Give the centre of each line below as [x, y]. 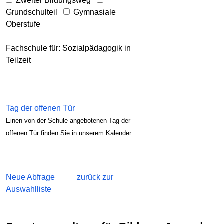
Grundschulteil [32, 12]
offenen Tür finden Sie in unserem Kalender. [69, 133]
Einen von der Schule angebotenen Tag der [68, 121]
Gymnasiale [94, 12]
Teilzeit [18, 60]
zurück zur [95, 177]
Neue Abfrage [30, 177]
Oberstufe [23, 24]
